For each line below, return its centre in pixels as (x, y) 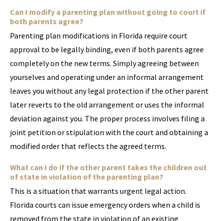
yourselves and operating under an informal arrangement (107, 77)
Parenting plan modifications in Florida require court (99, 36)
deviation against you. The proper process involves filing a (107, 118)
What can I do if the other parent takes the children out (108, 167)
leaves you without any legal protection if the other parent (109, 91)
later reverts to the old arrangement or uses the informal (107, 105)
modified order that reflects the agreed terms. (88, 146)
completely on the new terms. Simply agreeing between (104, 63)
